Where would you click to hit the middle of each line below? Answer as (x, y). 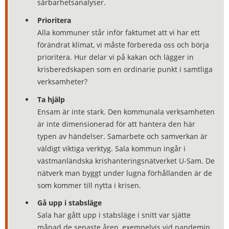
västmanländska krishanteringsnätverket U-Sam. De (126, 161)
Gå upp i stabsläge (70, 203)
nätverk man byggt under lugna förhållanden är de (125, 173)
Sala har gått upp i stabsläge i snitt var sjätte (114, 215)
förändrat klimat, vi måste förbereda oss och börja (123, 45)
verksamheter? (63, 82)
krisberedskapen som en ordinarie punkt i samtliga (125, 69)
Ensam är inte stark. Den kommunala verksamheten (126, 111)
